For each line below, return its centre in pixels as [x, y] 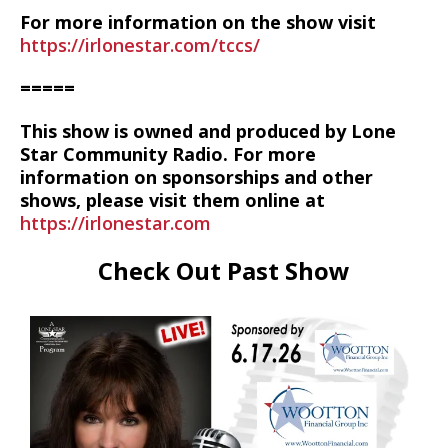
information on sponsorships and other [196, 177]
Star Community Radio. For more [168, 154]
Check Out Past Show [224, 270]
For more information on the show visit [198, 22]
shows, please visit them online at [172, 200]
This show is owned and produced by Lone [208, 131]
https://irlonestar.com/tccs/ [140, 45]
